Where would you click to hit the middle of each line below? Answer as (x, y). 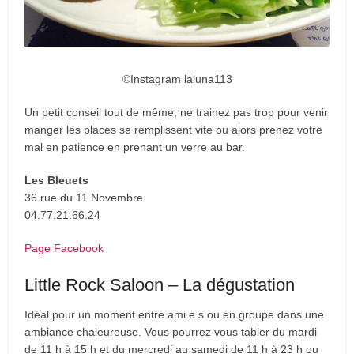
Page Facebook (64, 248)
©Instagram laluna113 (177, 79)
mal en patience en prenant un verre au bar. (135, 147)
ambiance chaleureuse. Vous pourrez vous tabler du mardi (171, 331)
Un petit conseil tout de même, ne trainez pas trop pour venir (177, 112)
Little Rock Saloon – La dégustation (160, 284)
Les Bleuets (57, 180)
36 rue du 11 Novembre (84, 197)
